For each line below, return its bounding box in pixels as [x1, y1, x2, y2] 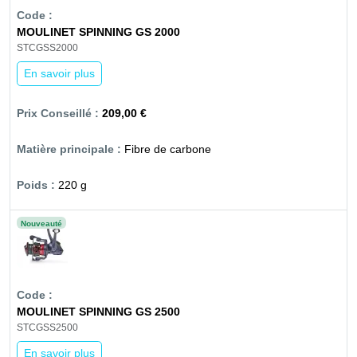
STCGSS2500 [17, 322, 78, 334]
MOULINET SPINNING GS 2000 [17, 25, 180, 39]
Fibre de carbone [124, 143, 211, 156]
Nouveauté [21, 219, 62, 229]
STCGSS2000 [17, 42, 78, 54]
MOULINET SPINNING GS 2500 [17, 305, 180, 319]
